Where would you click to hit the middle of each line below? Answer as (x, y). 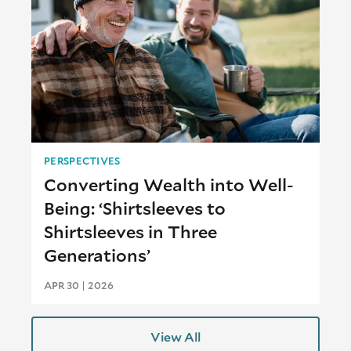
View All (175, 337)
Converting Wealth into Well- (169, 185)
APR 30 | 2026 (79, 286)
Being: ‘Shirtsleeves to (135, 208)
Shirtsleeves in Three (130, 232)
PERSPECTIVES (82, 161)
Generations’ (97, 255)
